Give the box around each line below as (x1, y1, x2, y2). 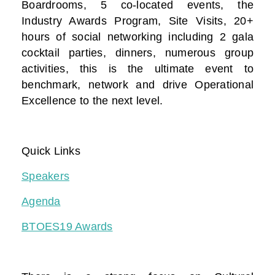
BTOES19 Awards (21, 220, 113, 233)
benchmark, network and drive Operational (21, 79, 254, 91)
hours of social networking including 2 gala (21, 31, 254, 44)
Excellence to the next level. (21, 95, 163, 107)
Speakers (21, 170, 69, 183)
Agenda (21, 195, 61, 208)
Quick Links (21, 145, 80, 158)
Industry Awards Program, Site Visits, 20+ (21, 15, 254, 28)
